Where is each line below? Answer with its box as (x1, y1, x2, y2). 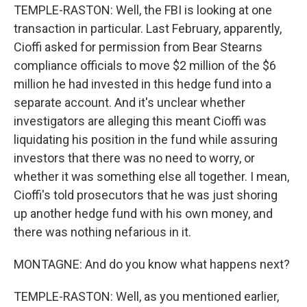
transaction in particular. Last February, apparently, (14, 21, 282, 36)
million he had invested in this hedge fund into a (14, 77, 271, 91)
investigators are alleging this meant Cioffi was (14, 114, 267, 128)
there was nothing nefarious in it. (14, 225, 191, 239)
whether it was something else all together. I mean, (14, 169, 289, 184)
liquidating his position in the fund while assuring (14, 132, 278, 147)
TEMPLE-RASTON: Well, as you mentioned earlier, (14, 289, 279, 304)
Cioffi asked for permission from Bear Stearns (14, 40, 262, 54)
